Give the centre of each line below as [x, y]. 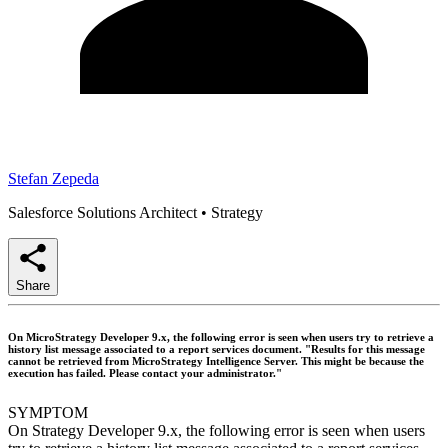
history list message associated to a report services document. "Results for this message [216, 348]
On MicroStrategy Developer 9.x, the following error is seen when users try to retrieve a [221, 336]
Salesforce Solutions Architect [102, 212]
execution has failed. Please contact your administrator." [145, 372]
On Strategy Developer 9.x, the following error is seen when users [216, 430]
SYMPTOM [48, 412]
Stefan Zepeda [53, 178]
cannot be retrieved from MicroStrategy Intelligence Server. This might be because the [216, 360]
